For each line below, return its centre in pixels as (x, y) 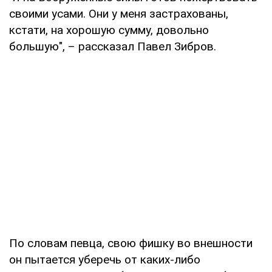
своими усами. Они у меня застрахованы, (119, 13)
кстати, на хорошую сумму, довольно (109, 30)
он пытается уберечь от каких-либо (105, 259)
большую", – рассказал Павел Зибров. (113, 46)
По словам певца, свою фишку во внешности (131, 243)
